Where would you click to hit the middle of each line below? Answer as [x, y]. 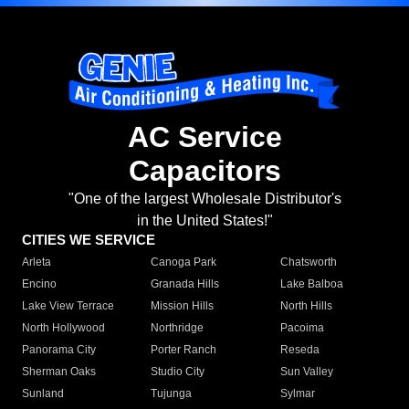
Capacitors [204, 171]
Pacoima [302, 328]
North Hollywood [63, 328]
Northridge [178, 328]
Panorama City [59, 350]
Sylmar [297, 394]
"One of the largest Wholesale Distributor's [204, 199]
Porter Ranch [184, 350]
